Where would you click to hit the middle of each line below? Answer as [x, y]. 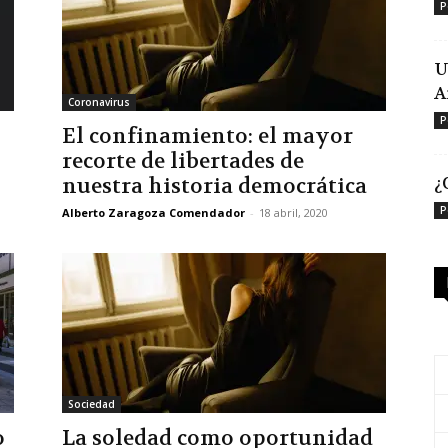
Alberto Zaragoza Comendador [153, 212]
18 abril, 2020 [293, 212]
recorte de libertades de [183, 161]
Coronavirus [99, 102]
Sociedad [91, 404]
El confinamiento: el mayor [207, 136]
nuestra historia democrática [214, 186]
